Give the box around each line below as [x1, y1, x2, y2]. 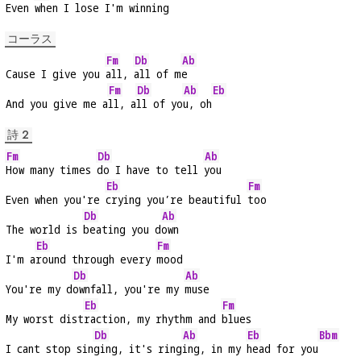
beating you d [83, 222, 161, 238]
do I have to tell [97, 162, 204, 178]
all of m [134, 66, 181, 82]
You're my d [6, 281, 73, 297]
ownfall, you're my [73, 281, 185, 297]
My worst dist [6, 311, 84, 327]
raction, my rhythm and [84, 311, 222, 327]
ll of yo [136, 96, 183, 112]
